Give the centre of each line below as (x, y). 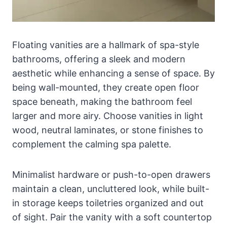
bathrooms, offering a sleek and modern (99, 59)
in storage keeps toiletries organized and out (108, 203)
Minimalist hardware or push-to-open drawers (111, 175)
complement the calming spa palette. (92, 144)
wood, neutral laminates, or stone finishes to (108, 130)
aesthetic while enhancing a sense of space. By (113, 73)
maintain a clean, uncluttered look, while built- (111, 189)
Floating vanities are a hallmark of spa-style (106, 45)
